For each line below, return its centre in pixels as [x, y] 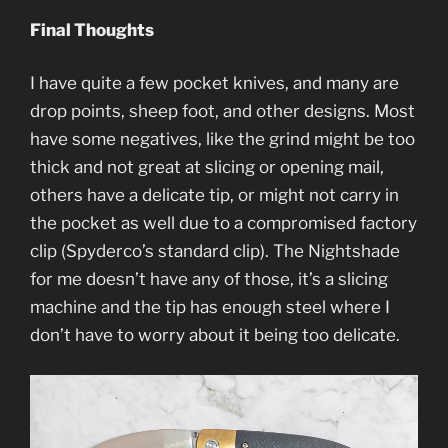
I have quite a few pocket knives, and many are [214, 83]
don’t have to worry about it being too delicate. [215, 335]
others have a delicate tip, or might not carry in [214, 195]
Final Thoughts [92, 29]
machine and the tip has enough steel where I [210, 307]
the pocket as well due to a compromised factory [223, 223]
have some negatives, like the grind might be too [222, 139]
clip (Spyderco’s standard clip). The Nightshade [215, 251]
